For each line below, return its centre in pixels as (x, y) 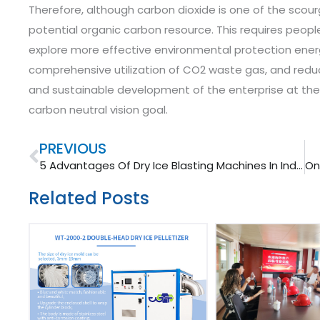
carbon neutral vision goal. (100, 109)
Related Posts (89, 198)
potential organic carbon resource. (121, 29)
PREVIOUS (73, 148)
